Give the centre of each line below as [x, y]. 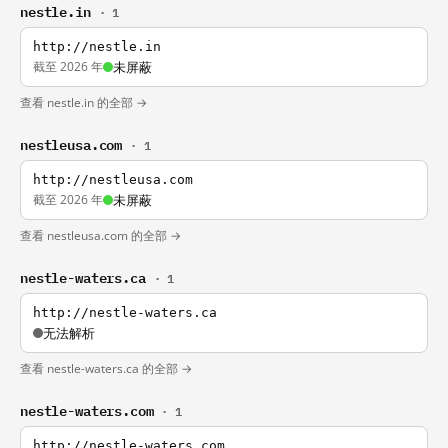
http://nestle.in [97, 46]
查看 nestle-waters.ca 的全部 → [106, 368]
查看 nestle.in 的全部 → [83, 102]
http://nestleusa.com [113, 179]
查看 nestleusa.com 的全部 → [100, 235]
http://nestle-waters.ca [125, 312]
